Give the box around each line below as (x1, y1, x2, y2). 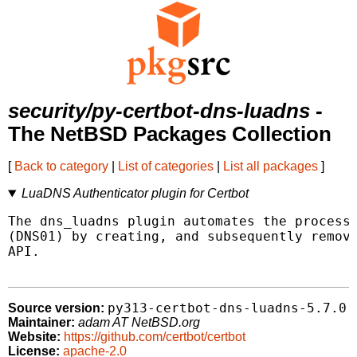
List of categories (118, 159, 214, 174)
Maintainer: (8, 316, 75, 330)
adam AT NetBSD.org (78, 316, 200, 330)
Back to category (14, 159, 108, 174)
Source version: (8, 301, 104, 316)
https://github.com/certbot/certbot (64, 330, 245, 344)
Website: (8, 330, 61, 344)
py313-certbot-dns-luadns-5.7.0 (108, 300, 347, 316)
